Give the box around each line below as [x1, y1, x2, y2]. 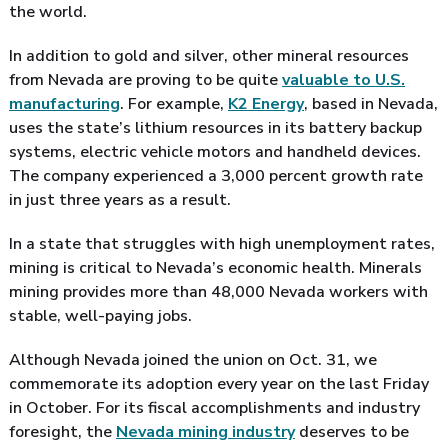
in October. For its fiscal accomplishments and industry [9, 396, 420, 419]
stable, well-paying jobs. [9, 304, 192, 327]
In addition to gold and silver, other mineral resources [9, 44, 409, 67]
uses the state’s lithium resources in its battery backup [9, 116, 422, 139]
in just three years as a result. [9, 188, 231, 211]
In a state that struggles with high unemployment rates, [9, 232, 435, 255]
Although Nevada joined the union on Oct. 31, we [9, 348, 377, 371]
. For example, [120, 92, 228, 115]
